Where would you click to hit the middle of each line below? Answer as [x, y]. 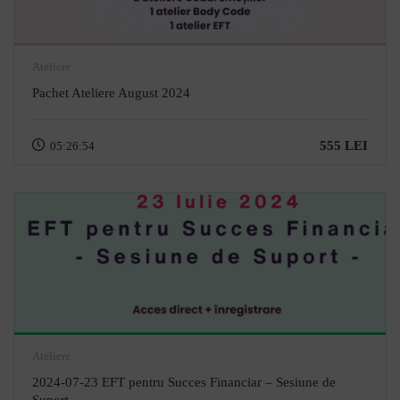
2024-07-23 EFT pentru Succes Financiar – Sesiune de [184, 382]
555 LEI [344, 146]
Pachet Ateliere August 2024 [111, 93]
